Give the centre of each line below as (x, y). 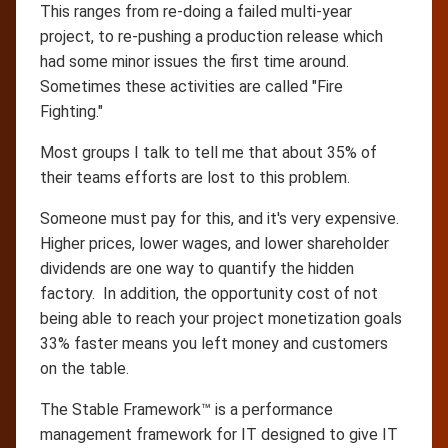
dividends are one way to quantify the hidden (197, 268)
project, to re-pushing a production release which (211, 36)
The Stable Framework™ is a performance (186, 409)
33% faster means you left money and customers (214, 343)
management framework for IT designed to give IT (219, 434)
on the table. (84, 368)
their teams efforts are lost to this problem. (195, 177)
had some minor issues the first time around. (194, 61)
